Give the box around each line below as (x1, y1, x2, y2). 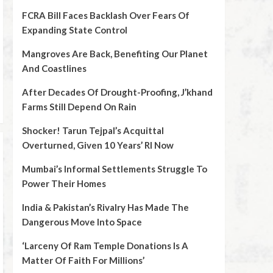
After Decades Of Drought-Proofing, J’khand (21, 87, 213, 97)
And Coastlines (21, 63, 87, 74)
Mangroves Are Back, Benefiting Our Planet (21, 48, 208, 59)
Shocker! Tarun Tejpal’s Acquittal (21, 125, 164, 136)
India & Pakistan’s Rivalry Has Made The (21, 202, 189, 213)
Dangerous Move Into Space (21, 216, 142, 227)
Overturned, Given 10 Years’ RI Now (21, 140, 174, 151)
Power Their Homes (21, 178, 106, 189)
